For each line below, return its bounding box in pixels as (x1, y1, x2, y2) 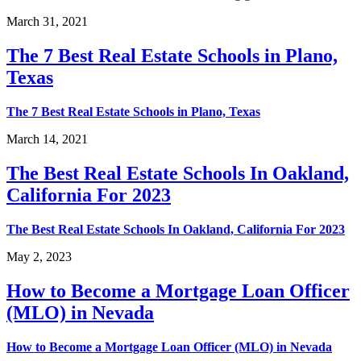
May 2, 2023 (6, 250, 72, 264)
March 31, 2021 (6, 15, 88, 29)
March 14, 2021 (6, 132, 88, 147)
